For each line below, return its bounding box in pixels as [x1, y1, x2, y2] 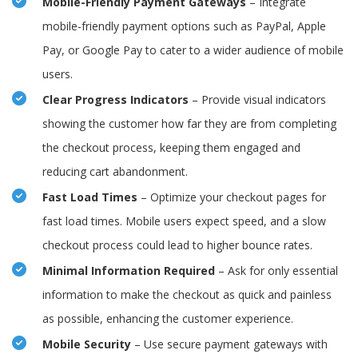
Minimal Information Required [42, 263, 215, 279]
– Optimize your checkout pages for [137, 189, 326, 205]
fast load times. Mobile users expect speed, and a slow [42, 213, 326, 229]
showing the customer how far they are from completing [42, 116, 336, 132]
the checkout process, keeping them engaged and [42, 140, 300, 156]
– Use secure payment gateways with [131, 336, 328, 352]
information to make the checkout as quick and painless [42, 287, 332, 303]
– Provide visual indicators [189, 92, 326, 108]
